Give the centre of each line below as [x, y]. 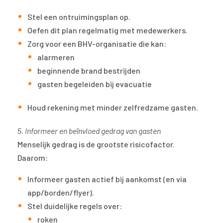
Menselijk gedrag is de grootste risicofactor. [96, 144]
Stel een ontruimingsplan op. [80, 17]
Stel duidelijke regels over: [75, 206]
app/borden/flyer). [61, 193]
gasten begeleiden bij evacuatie [95, 84]
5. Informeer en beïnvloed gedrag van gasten [89, 131]
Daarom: [33, 158]
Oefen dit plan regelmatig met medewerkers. [108, 30]
